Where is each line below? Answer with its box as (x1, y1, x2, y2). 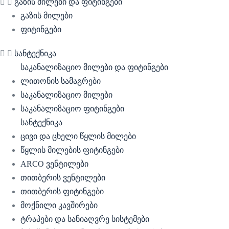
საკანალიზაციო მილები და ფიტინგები (20, 63, 168, 72)
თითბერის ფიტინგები (20, 187, 104, 196)
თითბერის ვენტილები (20, 173, 105, 182)
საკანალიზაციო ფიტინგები (20, 104, 124, 113)
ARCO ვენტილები (20, 159, 88, 168)
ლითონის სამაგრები (20, 77, 101, 85)
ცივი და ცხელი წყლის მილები (20, 132, 136, 141)
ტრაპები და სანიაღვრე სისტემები (20, 215, 149, 223)
